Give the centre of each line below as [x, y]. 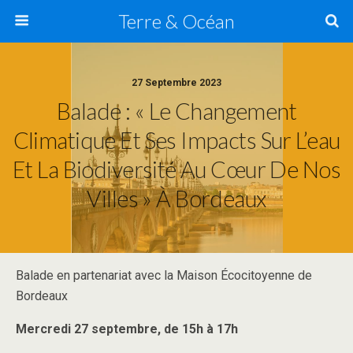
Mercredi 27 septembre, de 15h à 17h [127, 329]
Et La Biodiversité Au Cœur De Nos [176, 169]
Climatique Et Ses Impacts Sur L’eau [176, 140]
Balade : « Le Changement [176, 111]
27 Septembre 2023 [176, 83]
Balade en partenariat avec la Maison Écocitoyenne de [164, 275]
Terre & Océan [176, 21]
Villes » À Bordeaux [176, 199]
